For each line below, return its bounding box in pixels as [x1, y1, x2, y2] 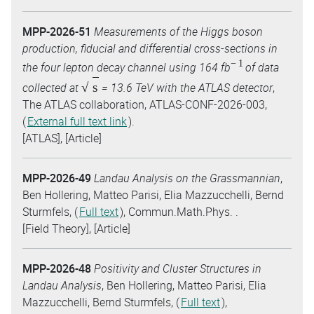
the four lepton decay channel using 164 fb [22, 59, 231, 75]
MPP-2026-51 [22, 23, 91, 39]
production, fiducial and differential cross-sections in [22, 40, 278, 56]
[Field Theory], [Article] [22, 221, 130, 236]
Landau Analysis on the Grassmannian [94, 170, 280, 186]
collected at [22, 80, 81, 95]
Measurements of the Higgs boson [94, 23, 263, 39]
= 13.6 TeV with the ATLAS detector [99, 80, 273, 95]
